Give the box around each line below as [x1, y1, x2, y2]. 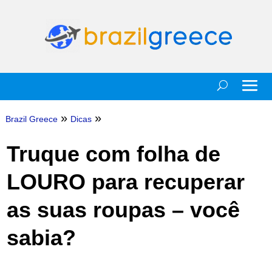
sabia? [6, 225, 76, 250]
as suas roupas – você [6, 197, 240, 222]
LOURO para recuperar [6, 169, 245, 194]
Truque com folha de [6, 141, 220, 166]
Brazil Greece [5, 114, 58, 124]
